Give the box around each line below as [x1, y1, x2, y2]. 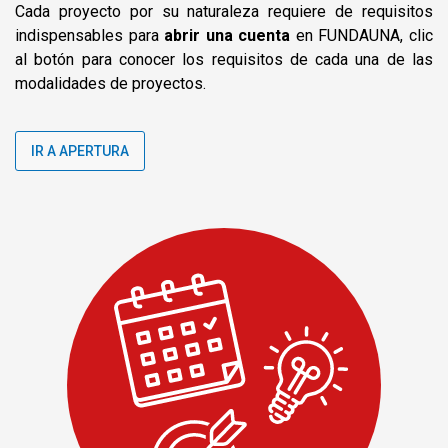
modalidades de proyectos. [15, 73, 206, 93]
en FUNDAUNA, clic [290, 25, 434, 45]
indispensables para [15, 25, 165, 45]
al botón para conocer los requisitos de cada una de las [15, 49, 433, 69]
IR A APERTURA [31, 142, 129, 159]
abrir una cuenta [164, 25, 291, 45]
